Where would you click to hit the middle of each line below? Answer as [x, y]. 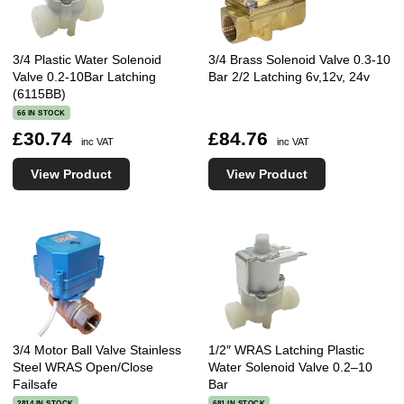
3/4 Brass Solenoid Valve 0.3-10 [300, 59]
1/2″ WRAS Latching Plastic [287, 349]
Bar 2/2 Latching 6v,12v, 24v [289, 76]
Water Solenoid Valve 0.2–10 [291, 367]
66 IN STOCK [41, 113]
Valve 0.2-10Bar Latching [85, 76]
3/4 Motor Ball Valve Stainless [97, 349]
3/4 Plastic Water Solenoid [87, 59]
